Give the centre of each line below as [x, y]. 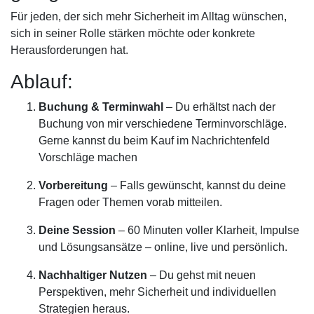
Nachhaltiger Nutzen [93, 275]
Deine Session [77, 230]
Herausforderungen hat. [69, 50]
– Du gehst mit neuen [202, 275]
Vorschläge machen [88, 157]
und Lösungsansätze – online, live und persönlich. [163, 247]
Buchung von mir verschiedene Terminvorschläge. [163, 124]
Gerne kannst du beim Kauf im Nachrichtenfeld [154, 141]
